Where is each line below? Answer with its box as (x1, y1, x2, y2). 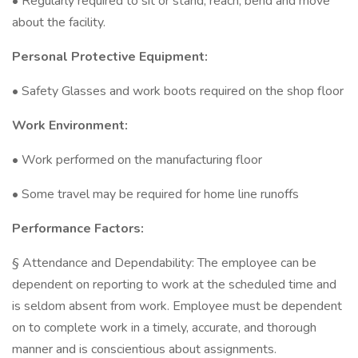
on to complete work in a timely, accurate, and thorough (12, 319, 316, 336)
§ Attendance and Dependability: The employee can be (12, 254, 316, 272)
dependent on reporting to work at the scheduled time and (12, 276, 336, 293)
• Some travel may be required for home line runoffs (12, 185, 299, 203)
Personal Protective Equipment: (12, 48, 208, 66)
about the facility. (12, 14, 105, 31)
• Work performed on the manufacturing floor (12, 151, 262, 169)
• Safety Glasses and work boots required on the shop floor (12, 82, 344, 100)
